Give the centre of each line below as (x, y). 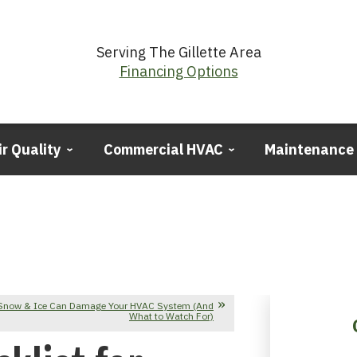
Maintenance (310, 150)
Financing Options (178, 72)
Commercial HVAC (163, 150)
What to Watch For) (171, 316)
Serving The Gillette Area (178, 53)
